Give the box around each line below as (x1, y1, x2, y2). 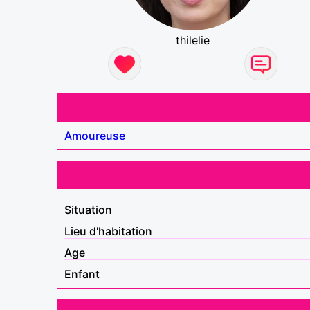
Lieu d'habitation (64, 224, 152, 238)
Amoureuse (64, 128, 125, 143)
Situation (64, 202, 112, 217)
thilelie (176, 33, 210, 47)
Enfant (64, 266, 100, 281)
